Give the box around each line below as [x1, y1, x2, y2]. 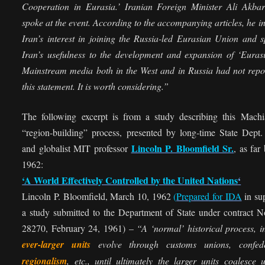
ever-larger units [22, 238, 98, 251]
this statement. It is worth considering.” [22, 80, 169, 93]
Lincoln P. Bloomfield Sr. [131, 141, 234, 156]
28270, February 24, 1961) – [22, 222, 137, 235]
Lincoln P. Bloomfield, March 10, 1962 [22, 190, 174, 203]
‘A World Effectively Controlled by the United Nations [22, 173, 238, 188]
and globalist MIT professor [22, 142, 131, 155]
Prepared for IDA [176, 190, 242, 203]
